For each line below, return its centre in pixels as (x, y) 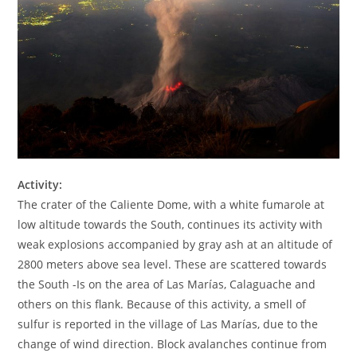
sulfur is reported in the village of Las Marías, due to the (168, 324)
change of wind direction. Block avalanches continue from (173, 343)
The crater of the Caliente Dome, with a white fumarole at (171, 204)
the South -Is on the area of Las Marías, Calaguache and (167, 284)
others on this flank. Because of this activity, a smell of (162, 304)
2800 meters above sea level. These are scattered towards (173, 264)
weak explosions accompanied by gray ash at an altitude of (175, 244)
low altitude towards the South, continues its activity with (171, 224)
